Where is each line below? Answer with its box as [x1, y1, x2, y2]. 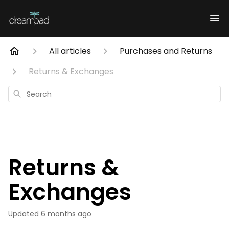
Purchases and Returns [120, 45, 212, 57]
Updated [13, 209, 39, 219]
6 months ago [41, 209, 91, 219]
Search [12, 88, 34, 97]
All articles [49, 45, 91, 57]
